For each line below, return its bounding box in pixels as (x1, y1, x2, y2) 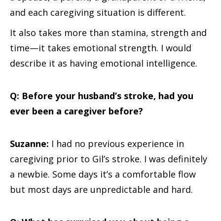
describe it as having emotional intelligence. (10, 57, 197, 69)
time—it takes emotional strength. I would (10, 42, 191, 54)
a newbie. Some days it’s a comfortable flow (10, 168, 196, 180)
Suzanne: (10, 138, 49, 149)
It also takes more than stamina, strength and (10, 27, 207, 38)
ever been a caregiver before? (10, 105, 143, 117)
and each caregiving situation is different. (10, 6, 186, 18)
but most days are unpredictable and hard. (10, 184, 193, 195)
